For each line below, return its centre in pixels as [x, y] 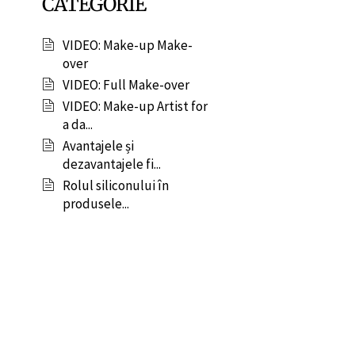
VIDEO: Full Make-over [126, 85]
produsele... [95, 204]
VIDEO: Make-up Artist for [135, 107]
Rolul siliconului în [115, 186]
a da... [77, 125]
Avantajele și [98, 146]
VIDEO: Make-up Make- [127, 46]
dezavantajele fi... [111, 164]
